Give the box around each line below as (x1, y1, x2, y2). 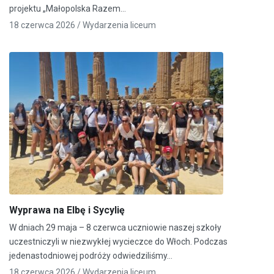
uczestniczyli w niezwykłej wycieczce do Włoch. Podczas (9, 236, 228, 246)
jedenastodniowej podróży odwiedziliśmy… (9, 250, 172, 261)
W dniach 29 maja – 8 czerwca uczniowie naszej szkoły (9, 222, 221, 232)
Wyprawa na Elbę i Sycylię (9, 204, 125, 216)
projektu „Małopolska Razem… (9, 3, 126, 13)
